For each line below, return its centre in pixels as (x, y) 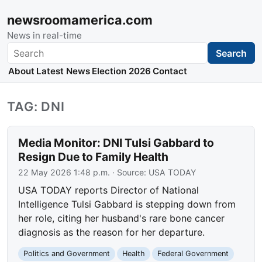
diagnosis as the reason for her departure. (112, 232)
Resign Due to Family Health (94, 157)
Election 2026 (121, 71)
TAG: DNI (36, 107)
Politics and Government (67, 254)
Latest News (63, 71)
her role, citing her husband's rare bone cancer (122, 218)
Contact (170, 71)
